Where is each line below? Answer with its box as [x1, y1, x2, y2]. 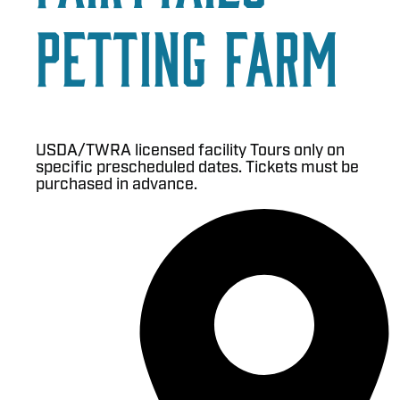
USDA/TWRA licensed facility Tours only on [36, 140, 345, 162]
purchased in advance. [36, 174, 197, 196]
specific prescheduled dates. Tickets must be [36, 157, 359, 179]
